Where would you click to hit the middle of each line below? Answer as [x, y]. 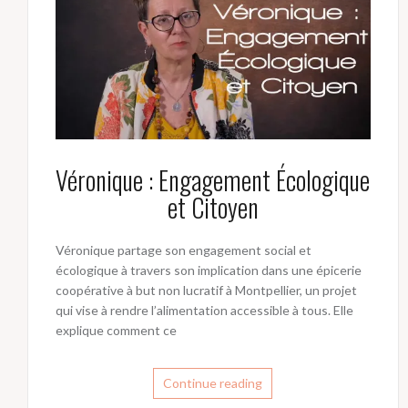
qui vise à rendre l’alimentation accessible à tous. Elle [204, 311]
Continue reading [213, 383]
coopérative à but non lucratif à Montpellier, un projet [206, 291]
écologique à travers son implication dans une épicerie [209, 270]
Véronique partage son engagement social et [184, 250]
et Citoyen [213, 208]
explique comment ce [116, 331]
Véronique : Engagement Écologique [213, 180]
